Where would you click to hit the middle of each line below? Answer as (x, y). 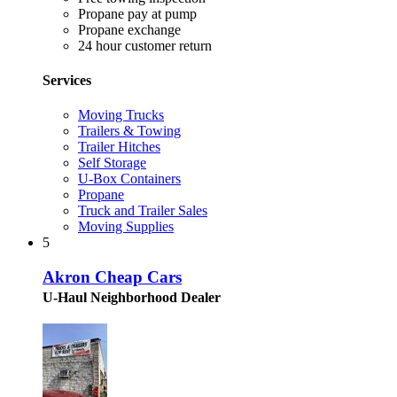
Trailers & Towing (129, 131)
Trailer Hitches (119, 147)
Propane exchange (129, 29)
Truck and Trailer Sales (143, 211)
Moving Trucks (121, 115)
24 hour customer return (145, 45)
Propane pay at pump (137, 13)
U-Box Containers (129, 179)
